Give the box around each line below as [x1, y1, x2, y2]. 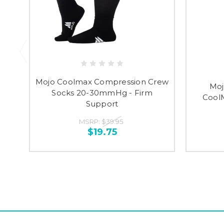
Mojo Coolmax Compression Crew [35, 76, 169, 86]
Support [85, 98, 118, 108]
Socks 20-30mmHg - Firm [51, 87, 152, 97]
